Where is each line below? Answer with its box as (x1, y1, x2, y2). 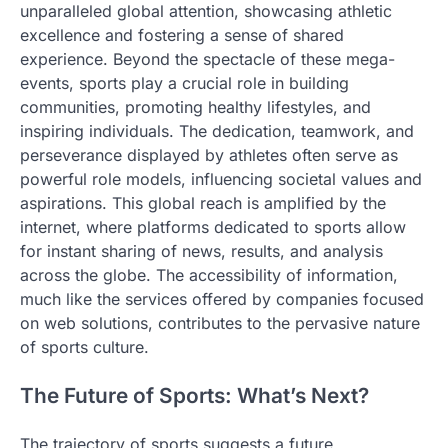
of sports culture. (20, 337, 149, 358)
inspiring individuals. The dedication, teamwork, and (20, 121, 414, 142)
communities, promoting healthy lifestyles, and (20, 97, 371, 118)
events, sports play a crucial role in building (20, 73, 349, 94)
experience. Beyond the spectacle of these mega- (20, 49, 395, 70)
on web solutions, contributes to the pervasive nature (20, 313, 420, 334)
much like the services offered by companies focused (20, 289, 424, 310)
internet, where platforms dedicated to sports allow (20, 217, 406, 238)
